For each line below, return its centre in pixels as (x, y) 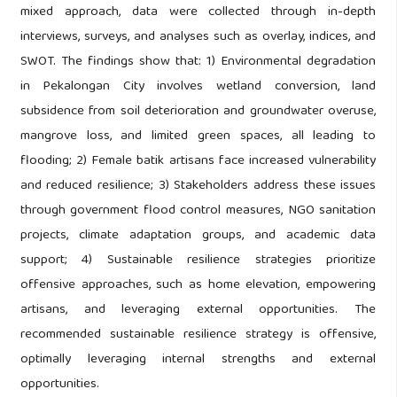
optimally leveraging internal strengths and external (198, 360)
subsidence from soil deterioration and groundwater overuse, (198, 112)
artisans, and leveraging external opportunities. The (198, 311)
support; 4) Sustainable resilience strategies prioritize (198, 261)
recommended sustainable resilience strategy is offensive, (198, 335)
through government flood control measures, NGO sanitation (198, 211)
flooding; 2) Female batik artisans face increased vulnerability (198, 162)
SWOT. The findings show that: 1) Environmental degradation (198, 62)
